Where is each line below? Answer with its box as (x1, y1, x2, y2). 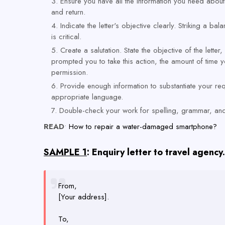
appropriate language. (51, 91, 123, 102)
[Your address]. (58, 191, 109, 202)
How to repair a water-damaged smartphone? (69, 121, 217, 132)
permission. (51, 67, 88, 78)
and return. (51, 7, 85, 18)
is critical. (51, 31, 81, 42)
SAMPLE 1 (44, 146, 87, 159)
